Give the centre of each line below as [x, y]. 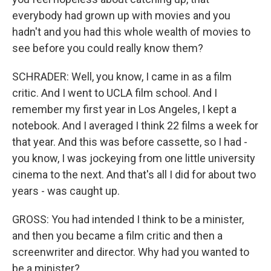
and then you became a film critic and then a [117, 236]
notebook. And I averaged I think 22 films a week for [135, 126]
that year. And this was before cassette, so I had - [130, 142]
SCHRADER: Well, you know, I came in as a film [122, 77]
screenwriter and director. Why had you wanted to [131, 252]
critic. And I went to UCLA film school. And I [115, 93]
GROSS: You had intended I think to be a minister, [128, 219]
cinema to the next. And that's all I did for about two [134, 175]
